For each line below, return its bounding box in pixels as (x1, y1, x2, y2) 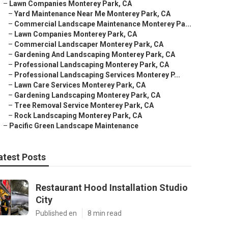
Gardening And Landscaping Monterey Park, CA (14, 50, 175, 59)
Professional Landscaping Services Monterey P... (14, 71, 180, 79)
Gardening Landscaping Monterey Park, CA (14, 91, 160, 99)
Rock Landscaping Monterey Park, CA (14, 111, 142, 120)
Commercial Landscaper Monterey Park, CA (14, 40, 163, 48)
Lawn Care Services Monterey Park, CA (14, 81, 146, 89)
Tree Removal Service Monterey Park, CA (14, 101, 154, 109)
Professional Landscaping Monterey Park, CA (14, 61, 169, 69)
